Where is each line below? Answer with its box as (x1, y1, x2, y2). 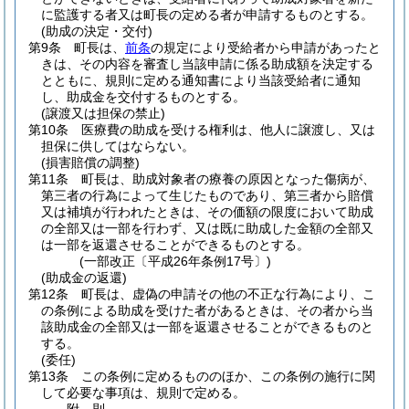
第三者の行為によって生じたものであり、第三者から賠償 (41, 188, 373, 203)
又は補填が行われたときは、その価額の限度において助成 (41, 204, 373, 219)
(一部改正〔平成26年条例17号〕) (79, 254, 272, 268)
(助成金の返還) (41, 270, 127, 285)
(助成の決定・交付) (41, 24, 152, 38)
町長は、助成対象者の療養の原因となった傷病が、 (81, 172, 375, 186)
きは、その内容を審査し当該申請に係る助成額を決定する (41, 57, 373, 71)
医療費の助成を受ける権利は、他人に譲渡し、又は (81, 122, 375, 137)
